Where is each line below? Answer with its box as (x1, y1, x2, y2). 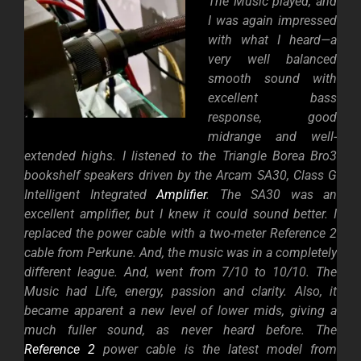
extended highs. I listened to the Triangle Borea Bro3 (24, 148, 337, 164)
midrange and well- (208, 129, 337, 145)
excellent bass (208, 90, 337, 106)
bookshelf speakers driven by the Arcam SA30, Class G (24, 168, 337, 184)
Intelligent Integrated (24, 187, 156, 203)
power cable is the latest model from (95, 342, 337, 358)
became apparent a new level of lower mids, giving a (24, 303, 337, 319)
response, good (208, 110, 337, 126)
